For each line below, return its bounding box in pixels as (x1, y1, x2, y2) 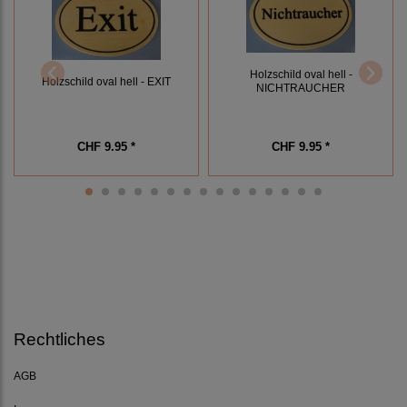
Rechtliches (14, 330, 105, 350)
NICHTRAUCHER (256, 82, 345, 94)
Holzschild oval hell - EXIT (42, 75, 171, 88)
